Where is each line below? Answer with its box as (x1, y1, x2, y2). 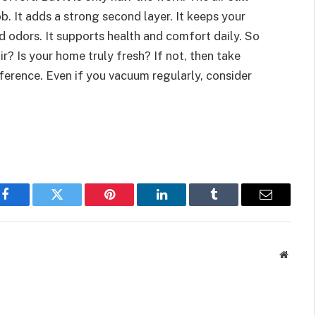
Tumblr (212, 198, 250, 212)
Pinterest (108, 198, 153, 212)
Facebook (4, 198, 54, 212)
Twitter (56, 198, 93, 212)
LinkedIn (160, 198, 207, 212)
